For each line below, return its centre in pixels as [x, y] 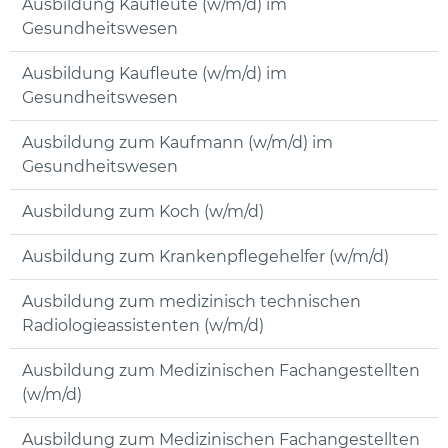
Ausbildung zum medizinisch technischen [191, 302]
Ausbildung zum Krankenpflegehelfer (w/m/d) [205, 257]
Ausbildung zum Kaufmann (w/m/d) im [177, 143]
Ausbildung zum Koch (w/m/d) [143, 212]
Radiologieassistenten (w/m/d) [143, 326]
